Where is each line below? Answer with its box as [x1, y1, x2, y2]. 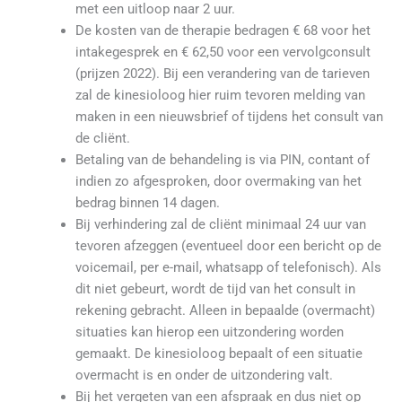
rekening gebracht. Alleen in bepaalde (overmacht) [74, 302, 375, 319]
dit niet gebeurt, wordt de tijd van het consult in [74, 281, 355, 298]
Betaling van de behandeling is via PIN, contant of [74, 152, 370, 169]
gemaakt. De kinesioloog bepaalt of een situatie [74, 345, 363, 363]
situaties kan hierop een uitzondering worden [74, 324, 344, 341]
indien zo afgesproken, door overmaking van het [74, 173, 362, 190]
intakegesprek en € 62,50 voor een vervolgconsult [74, 44, 371, 61]
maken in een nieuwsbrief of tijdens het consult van [74, 109, 383, 126]
